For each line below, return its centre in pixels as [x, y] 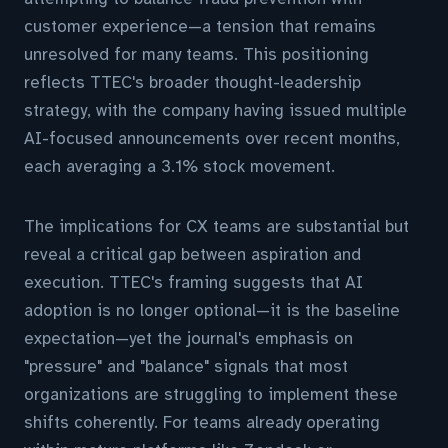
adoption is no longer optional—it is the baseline [212, 310]
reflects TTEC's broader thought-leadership [192, 82]
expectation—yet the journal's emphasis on [188, 338]
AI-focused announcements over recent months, [212, 138]
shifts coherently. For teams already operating [202, 422]
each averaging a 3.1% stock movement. [179, 166]
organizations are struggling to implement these [211, 394]
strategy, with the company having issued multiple [215, 110]
